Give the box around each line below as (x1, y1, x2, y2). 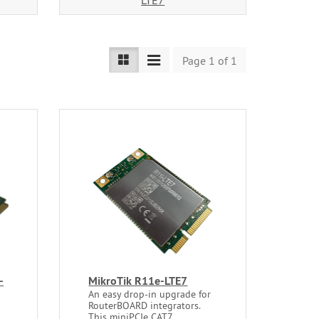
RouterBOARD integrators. (88, 298, 201, 312)
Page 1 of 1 (182, 53, 237, 68)
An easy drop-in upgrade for (88, 287, 211, 300)
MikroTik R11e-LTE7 (88, 273, 188, 288)
